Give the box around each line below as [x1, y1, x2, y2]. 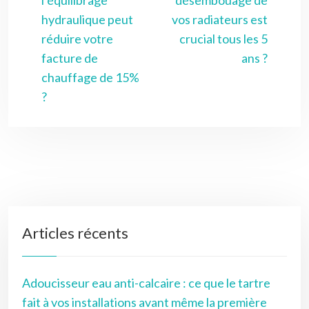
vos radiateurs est [172, 11, 268, 27]
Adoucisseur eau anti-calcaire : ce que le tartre [22, 275, 270, 290]
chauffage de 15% [41, 69, 139, 85]
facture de [41, 50, 98, 66]
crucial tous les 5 [179, 30, 268, 46]
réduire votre [41, 30, 113, 46]
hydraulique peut [41, 11, 133, 27]
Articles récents [22, 223, 128, 242]
